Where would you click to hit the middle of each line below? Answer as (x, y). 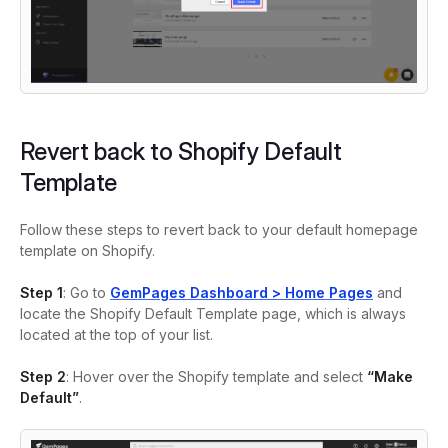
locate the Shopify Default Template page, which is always (213, 314)
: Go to (86, 293)
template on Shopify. (87, 251)
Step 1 (41, 293)
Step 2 (43, 377)
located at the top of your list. (116, 335)
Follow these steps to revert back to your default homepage (219, 230)
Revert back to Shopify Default (181, 152)
